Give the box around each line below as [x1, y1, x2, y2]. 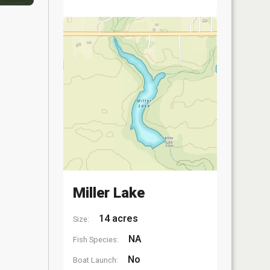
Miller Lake [73, 184, 145, 201]
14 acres [96, 213, 138, 224]
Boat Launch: [73, 256, 118, 265]
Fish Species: [73, 235, 119, 244]
